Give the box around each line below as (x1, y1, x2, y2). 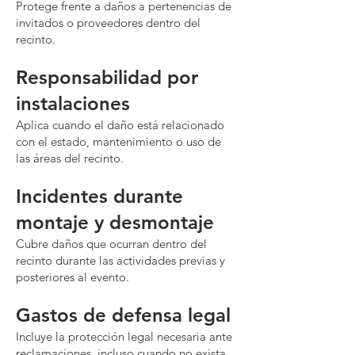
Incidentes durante (16, 185, 183, 208)
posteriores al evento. (16, 269, 129, 284)
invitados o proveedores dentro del (16, 15, 200, 30)
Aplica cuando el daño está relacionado (16, 117, 224, 132)
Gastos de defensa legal (16, 303, 231, 326)
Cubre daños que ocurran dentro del (16, 236, 207, 251)
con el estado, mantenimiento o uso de (16, 134, 221, 149)
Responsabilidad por (16, 66, 198, 89)
